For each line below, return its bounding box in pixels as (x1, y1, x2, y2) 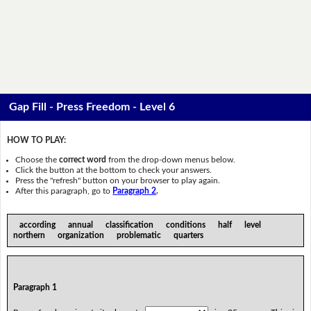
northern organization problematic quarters (12, 230, 210, 239)
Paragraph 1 (12, 283, 57, 292)
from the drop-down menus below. (106, 155, 236, 164)
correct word (59, 155, 107, 164)
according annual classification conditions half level (12, 220, 271, 229)
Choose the (15, 155, 60, 164)
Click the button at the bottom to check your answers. (15, 165, 212, 174)
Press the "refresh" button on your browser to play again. (15, 176, 221, 185)
